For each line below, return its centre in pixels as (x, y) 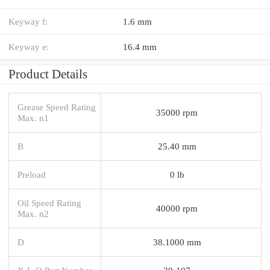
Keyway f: (28, 21)
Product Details (48, 74)
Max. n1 (33, 118)
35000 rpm (177, 112)
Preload (32, 174)
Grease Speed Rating (57, 107)
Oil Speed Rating (49, 202)
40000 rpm (177, 208)
